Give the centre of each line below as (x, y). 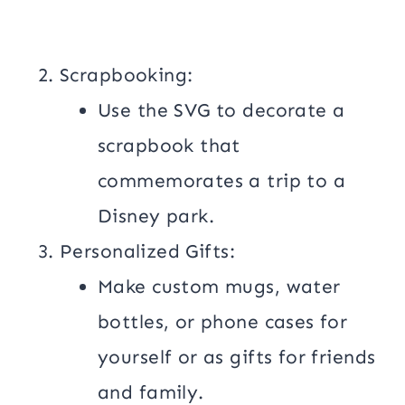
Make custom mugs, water (219, 286)
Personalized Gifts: (147, 251)
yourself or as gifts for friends (237, 357)
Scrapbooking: (127, 75)
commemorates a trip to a (222, 180)
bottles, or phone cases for (223, 321)
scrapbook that (169, 145)
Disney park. (156, 216)
